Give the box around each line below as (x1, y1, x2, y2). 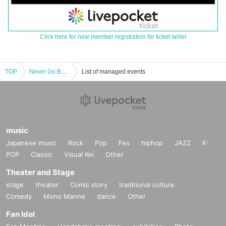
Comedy (6, 192, 32, 201)
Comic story (70, 181, 107, 189)
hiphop (141, 139, 163, 147)
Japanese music (6, 139, 56, 147)
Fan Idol (6, 209, 35, 219)
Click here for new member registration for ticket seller (39, 33, 187, 41)
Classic (31, 150, 52, 159)
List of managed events (82, 68, 145, 76)
